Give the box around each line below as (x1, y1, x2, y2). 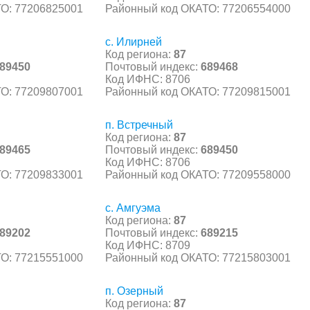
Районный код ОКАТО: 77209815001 (105, 85, 291, 98)
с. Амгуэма (105, 201, 161, 214)
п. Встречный (105, 118, 173, 131)
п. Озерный (105, 284, 163, 297)
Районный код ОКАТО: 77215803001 (105, 251, 291, 264)
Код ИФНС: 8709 (105, 239, 190, 251)
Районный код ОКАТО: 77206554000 (105, 2, 291, 15)
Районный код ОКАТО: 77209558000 (105, 168, 291, 181)
